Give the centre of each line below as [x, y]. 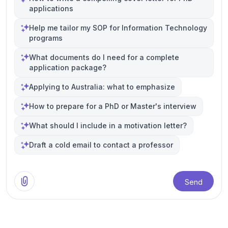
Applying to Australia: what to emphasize [102, 87]
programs [46, 38]
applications [51, 8]
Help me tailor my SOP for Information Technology [118, 28]
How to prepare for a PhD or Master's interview [113, 106]
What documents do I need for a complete [104, 57]
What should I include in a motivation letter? [108, 125]
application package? [68, 67]
